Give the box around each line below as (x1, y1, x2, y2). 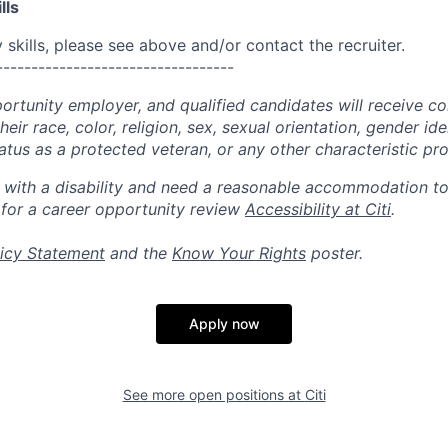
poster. (306, 243, 363, 263)
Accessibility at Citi (245, 199, 391, 219)
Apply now (188, 315, 260, 332)
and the (105, 243, 172, 263)
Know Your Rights (172, 243, 306, 263)
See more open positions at (122, 386, 305, 403)
